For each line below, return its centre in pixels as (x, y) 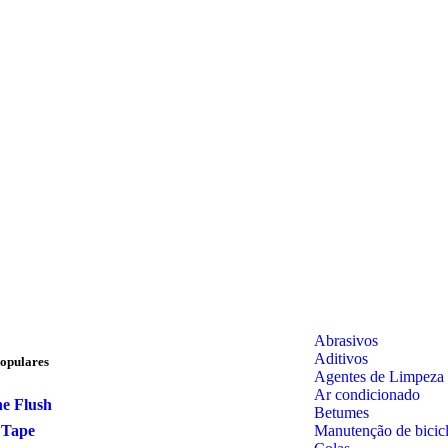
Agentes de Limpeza (379, 376)
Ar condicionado (367, 394)
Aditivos (341, 358)
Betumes (341, 412)
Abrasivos (346, 340)
